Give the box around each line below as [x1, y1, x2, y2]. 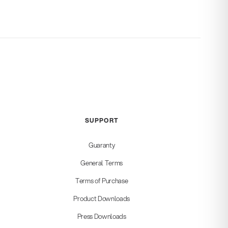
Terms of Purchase [75, 176, 128, 186]
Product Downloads [73, 194, 130, 204]
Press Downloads [77, 212, 126, 221]
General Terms [80, 158, 123, 168]
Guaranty [89, 140, 115, 150]
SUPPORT [84, 116, 119, 125]
